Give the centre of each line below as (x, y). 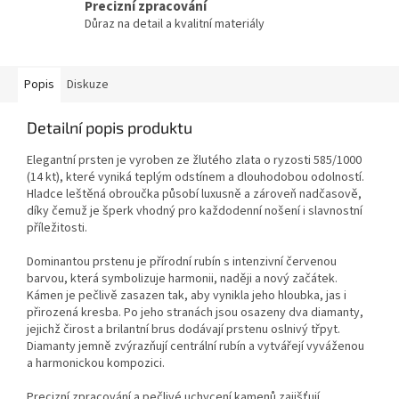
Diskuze (88, 85)
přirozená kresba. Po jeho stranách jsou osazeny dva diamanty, (195, 313)
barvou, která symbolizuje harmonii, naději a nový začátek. (182, 279)
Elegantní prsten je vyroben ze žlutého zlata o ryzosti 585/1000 (194, 161)
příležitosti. (57, 228)
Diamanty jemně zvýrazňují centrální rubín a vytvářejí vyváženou (195, 347)
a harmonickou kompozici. (96, 364)
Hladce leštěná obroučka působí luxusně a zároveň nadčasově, (194, 195)
